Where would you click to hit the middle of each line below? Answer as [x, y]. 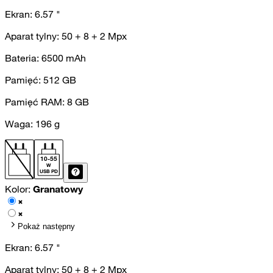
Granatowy [58, 189]
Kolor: [19, 189]
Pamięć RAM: [36, 102]
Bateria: [23, 58]
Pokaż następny [46, 227]
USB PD [49, 172]
